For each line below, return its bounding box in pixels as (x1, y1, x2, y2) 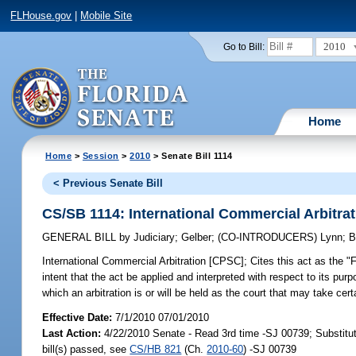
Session (82, 150, 119, 161)
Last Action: (42, 327, 102, 339)
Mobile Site (80, 10, 133, 22)
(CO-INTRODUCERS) (218, 231, 321, 244)
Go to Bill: (222, 41, 265, 52)
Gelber (181, 231, 212, 244)
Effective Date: (42, 311, 116, 323)
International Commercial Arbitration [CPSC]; (42, 255, 248, 268)
